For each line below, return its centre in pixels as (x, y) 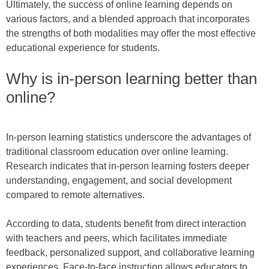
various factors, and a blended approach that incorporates (128, 19)
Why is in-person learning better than (131, 79)
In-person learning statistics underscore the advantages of (128, 138)
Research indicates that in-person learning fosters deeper (128, 166)
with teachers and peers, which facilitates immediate (116, 238)
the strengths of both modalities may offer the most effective (131, 34)
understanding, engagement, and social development (119, 181)
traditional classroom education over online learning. (117, 152)
